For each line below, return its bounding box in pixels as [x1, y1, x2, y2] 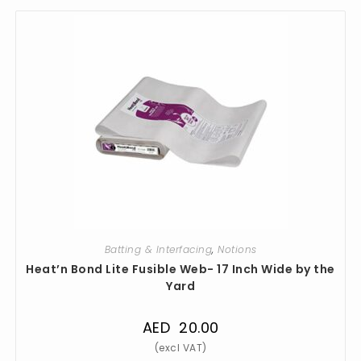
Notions [218, 242, 257, 256]
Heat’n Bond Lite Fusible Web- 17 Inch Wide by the [26, 260, 335, 277]
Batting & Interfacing [104, 242, 212, 256]
